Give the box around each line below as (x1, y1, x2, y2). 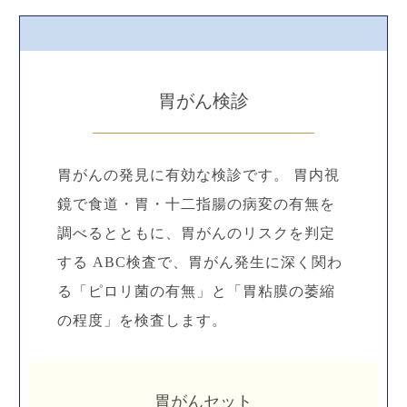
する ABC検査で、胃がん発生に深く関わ (56, 254, 342, 270)
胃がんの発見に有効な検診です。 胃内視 (56, 167, 340, 183)
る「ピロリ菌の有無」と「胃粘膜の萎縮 (56, 283, 335, 299)
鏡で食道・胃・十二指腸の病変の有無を (56, 196, 335, 212)
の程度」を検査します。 (56, 313, 227, 328)
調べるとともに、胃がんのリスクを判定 (56, 225, 335, 241)
